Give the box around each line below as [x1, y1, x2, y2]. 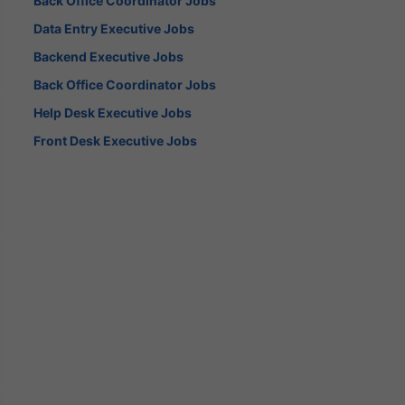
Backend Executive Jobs [33, 48, 184, 64]
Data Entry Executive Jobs [33, 20, 195, 36]
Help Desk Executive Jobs [33, 104, 193, 120]
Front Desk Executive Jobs [33, 132, 198, 148]
